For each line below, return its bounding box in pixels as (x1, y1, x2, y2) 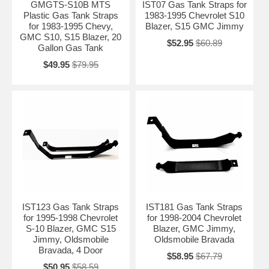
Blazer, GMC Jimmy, (153, 223, 236, 234)
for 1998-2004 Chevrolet (147, 212, 242, 223)
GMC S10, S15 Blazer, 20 (20, 31, 122, 42)
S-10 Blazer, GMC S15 (25, 223, 116, 234)
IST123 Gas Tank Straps (22, 201, 119, 212)
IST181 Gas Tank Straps (146, 201, 243, 212)
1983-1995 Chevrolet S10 (144, 10, 244, 20)
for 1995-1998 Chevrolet (23, 212, 118, 223)
